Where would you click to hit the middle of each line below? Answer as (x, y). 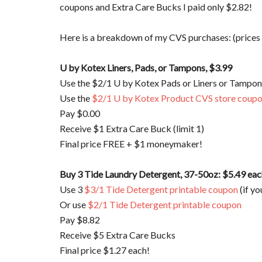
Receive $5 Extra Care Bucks (118, 235)
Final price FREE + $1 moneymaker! (131, 144)
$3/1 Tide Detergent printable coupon (161, 189)
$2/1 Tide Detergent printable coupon (165, 205)
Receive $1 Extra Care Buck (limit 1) (132, 129)
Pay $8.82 (80, 220)
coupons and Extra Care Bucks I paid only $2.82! (156, 7)
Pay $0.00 (80, 113)
